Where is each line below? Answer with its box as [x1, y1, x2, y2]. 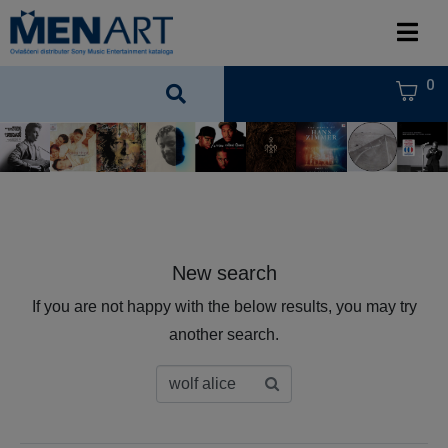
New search [171, 261, 277, 284]
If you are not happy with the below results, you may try [31, 297, 417, 315]
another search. [169, 325, 279, 343]
